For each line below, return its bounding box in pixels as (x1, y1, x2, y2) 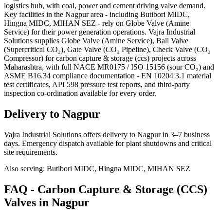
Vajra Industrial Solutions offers (4, 130, 103, 139)
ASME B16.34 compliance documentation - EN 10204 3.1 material (4, 72, 211, 80)
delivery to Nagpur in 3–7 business (103, 130, 210, 139)
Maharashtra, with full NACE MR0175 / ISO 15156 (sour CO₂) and (4, 63, 214, 72)
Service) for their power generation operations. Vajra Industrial (4, 28, 195, 36)
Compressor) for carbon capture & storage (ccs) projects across (4, 54, 196, 63)
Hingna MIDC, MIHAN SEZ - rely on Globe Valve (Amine (4, 19, 189, 28)
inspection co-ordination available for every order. (4, 89, 156, 98)
